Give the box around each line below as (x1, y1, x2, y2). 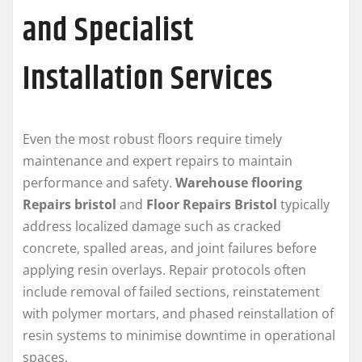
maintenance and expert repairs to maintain (23, 151, 293, 170)
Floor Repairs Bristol (146, 195, 277, 213)
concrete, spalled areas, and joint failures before (23, 238, 317, 257)
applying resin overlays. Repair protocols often (23, 260, 306, 279)
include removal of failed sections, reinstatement (23, 282, 320, 301)
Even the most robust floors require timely (23, 129, 282, 148)
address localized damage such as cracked (23, 217, 281, 235)
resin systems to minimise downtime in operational (23, 326, 335, 344)
